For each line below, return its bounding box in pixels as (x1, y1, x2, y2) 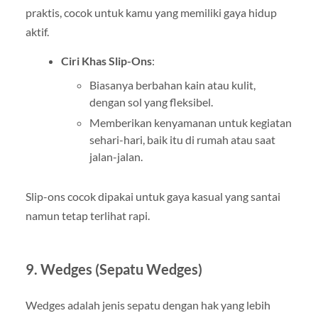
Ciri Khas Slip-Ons (60, 53, 152, 67)
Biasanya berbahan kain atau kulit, (89, 77, 256, 92)
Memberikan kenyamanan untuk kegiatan (89, 115, 292, 129)
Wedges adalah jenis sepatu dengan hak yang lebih (25, 297, 270, 312)
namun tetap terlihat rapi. (25, 208, 150, 222)
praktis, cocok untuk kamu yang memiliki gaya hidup (25, 5, 277, 19)
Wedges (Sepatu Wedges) (40, 260, 202, 278)
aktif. (25, 24, 49, 38)
